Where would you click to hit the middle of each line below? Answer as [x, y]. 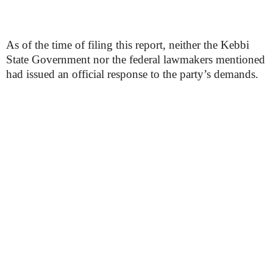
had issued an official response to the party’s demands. [132, 74]
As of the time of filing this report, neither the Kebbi [128, 45]
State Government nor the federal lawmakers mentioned [136, 59]
